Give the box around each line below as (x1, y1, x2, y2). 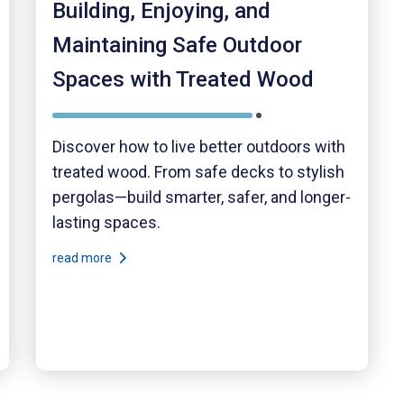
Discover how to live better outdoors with (51, 136, 345, 156)
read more (51, 251, 115, 266)
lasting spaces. (51, 212, 161, 232)
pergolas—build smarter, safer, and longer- (51, 187, 351, 207)
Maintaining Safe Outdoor (51, 32, 302, 58)
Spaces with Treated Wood (51, 66, 314, 92)
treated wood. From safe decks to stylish (51, 161, 344, 181)
